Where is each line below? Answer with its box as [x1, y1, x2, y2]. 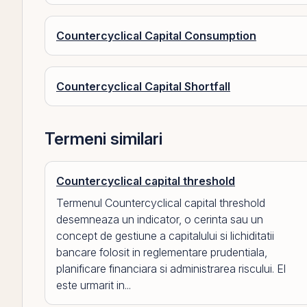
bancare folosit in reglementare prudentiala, [56, 245, 267, 259]
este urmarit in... [56, 278, 131, 292]
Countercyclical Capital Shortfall [56, 79, 230, 93]
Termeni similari [45, 129, 162, 149]
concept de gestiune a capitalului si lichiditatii [56, 229, 274, 243]
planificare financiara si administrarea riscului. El [56, 262, 286, 275]
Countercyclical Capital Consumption [56, 29, 256, 42]
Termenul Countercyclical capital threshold [56, 196, 265, 210]
